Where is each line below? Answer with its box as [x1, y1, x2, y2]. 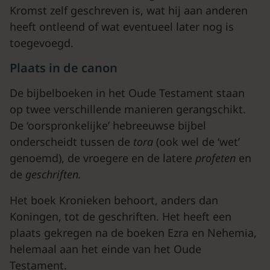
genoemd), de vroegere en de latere [10, 151, 195, 165]
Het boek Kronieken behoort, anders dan [10, 193, 218, 207]
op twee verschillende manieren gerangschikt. [10, 102, 246, 116]
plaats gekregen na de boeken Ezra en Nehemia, [10, 225, 257, 240]
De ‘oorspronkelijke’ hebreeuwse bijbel [10, 118, 206, 133]
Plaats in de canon [10, 60, 118, 76]
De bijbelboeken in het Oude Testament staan [10, 86, 245, 100]
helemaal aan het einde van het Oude [10, 242, 201, 256]
